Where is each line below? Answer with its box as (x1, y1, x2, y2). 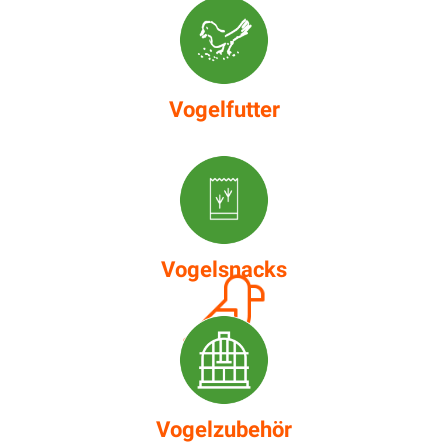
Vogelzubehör (156, 416, 292, 442)
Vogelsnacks (161, 256, 287, 282)
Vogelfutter (168, 96, 280, 122)
